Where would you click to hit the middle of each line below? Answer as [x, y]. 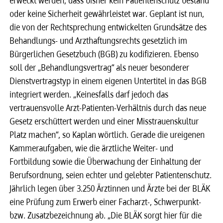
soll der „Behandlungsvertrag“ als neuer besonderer [100, 67]
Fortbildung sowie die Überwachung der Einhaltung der [106, 162]
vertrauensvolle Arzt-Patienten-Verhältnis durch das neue [108, 108]
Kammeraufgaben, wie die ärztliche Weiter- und [92, 148]
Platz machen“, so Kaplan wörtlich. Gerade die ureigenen [108, 135]
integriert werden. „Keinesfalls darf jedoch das [89, 94]
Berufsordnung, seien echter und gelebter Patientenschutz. [111, 175]
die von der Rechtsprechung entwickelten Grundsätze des [109, 27]
